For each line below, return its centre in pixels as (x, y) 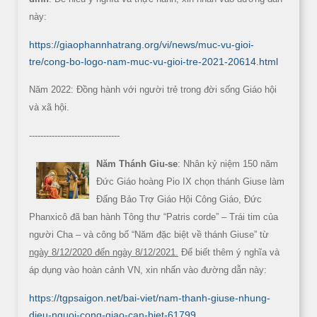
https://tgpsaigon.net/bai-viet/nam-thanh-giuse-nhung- (150, 298)
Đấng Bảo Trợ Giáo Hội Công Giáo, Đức (179, 199)
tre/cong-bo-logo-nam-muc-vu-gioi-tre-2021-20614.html (154, 61)
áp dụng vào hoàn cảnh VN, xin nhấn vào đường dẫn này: (148, 270)
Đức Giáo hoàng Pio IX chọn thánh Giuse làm (190, 181)
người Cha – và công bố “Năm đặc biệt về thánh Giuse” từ (149, 234)
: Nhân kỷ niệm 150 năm (228, 163)
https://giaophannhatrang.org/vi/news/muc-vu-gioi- (142, 44)
